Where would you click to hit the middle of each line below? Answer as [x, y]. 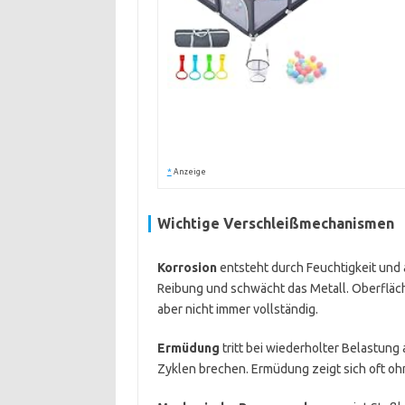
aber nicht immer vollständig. [237, 309]
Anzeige [189, 172]
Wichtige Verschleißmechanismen [275, 223]
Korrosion [187, 268]
